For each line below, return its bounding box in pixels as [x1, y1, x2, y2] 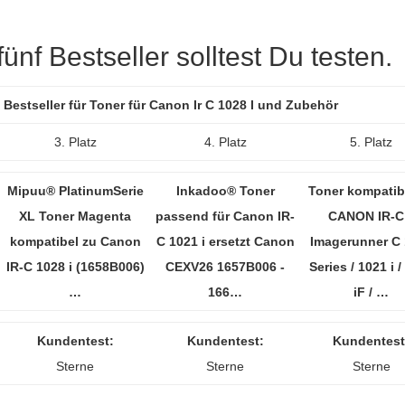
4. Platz [203, 135, 247, 149]
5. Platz [350, 135, 392, 149]
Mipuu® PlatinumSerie [6, 184, 144, 198]
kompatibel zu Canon [9, 234, 141, 249]
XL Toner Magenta [19, 209, 131, 223]
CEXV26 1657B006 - [165, 259, 285, 274]
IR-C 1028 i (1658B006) [5, 259, 145, 274]
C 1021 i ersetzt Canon [155, 234, 295, 249]
